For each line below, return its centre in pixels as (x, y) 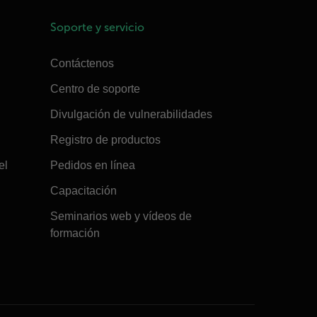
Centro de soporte (95, 88)
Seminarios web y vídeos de (121, 216)
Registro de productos (105, 139)
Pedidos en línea (92, 165)
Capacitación (83, 190)
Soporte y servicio (97, 27)
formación (75, 233)
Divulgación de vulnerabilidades (131, 114)
